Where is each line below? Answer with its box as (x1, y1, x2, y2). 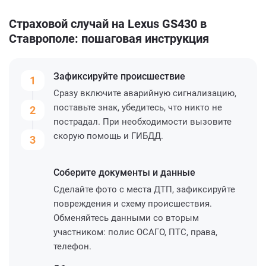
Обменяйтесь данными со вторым (53, 212, 199, 223)
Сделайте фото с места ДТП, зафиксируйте (53, 183, 235, 195)
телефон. (53, 240, 91, 252)
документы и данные (99, 166, 195, 178)
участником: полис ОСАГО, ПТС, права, (53, 226, 217, 237)
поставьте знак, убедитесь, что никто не (53, 102, 222, 113)
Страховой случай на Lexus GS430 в (9, 16, 207, 31)
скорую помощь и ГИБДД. (53, 130, 163, 141)
